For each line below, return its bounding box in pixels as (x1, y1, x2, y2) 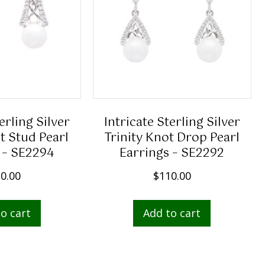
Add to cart (143, 206, 201, 221)
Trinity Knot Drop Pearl (104, 128, 240, 148)
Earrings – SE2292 (119, 144, 225, 164)
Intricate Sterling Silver (104, 113, 240, 133)
